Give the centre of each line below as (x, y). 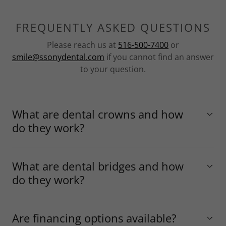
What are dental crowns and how (98, 114)
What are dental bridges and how (98, 166)
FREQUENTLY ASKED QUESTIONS (113, 27)
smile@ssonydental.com (58, 57)
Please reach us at (82, 45)
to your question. (113, 69)
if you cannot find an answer (159, 57)
